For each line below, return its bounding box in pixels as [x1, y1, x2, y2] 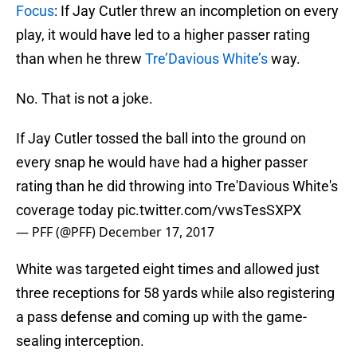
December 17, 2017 [99, 223, 214, 241]
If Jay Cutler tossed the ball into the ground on [16, 130, 306, 147]
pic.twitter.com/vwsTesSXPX [117, 202, 301, 219]
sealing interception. [16, 332, 144, 350]
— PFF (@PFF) [16, 223, 99, 241]
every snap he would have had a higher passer [16, 154, 308, 171]
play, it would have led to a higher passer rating [16, 26, 310, 44]
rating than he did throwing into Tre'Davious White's [16, 178, 338, 195]
